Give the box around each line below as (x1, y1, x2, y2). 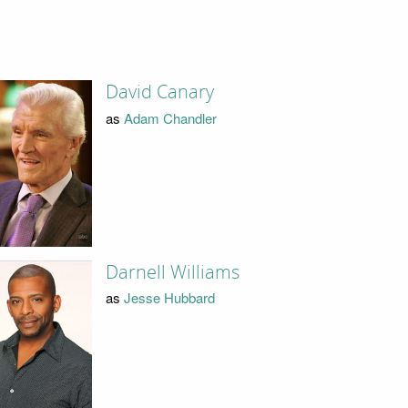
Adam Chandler (123, 107, 217, 127)
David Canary (105, 81, 214, 104)
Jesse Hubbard (123, 288, 215, 308)
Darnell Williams (105, 260, 240, 283)
